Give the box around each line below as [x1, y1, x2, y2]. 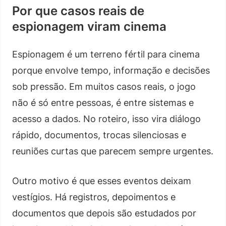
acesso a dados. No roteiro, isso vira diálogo [12, 113, 201, 124]
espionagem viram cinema [12, 19, 166, 34]
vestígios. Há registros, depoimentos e [12, 191, 176, 202]
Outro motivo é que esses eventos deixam [12, 175, 191, 186]
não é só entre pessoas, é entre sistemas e [12, 97, 194, 108]
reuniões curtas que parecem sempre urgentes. [12, 145, 213, 156]
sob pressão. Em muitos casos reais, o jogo [12, 81, 196, 92]
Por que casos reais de [12, 3, 144, 18]
